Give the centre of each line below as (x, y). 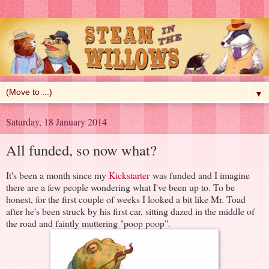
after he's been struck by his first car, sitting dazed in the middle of (130, 211)
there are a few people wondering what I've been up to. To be (120, 187)
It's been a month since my (57, 175)
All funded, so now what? (81, 150)
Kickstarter (129, 175)
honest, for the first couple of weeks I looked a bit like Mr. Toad (126, 199)
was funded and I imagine (200, 175)
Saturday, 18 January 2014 (56, 122)
